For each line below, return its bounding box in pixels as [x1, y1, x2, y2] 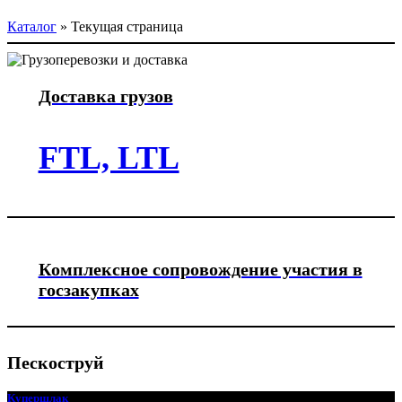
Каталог [7, 18, 57, 34]
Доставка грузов [38, 85, 173, 106]
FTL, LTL [38, 139, 179, 176]
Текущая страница [71, 18, 183, 34]
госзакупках [38, 279, 139, 300]
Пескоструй [7, 352, 104, 372]
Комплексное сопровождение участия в [38, 258, 363, 279]
